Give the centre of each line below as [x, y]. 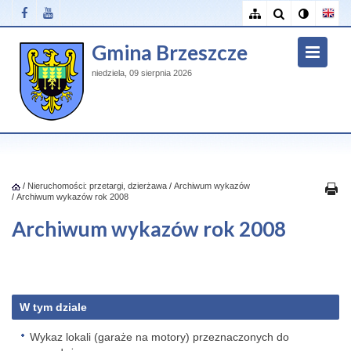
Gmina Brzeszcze [170, 52]
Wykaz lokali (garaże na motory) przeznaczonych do [159, 337]
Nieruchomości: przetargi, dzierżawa [97, 186]
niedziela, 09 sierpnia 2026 [142, 73]
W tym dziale [53, 307]
